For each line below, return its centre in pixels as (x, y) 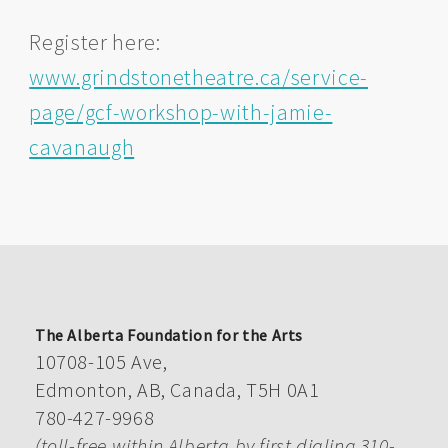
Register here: (95, 41)
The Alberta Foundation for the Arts (169, 334)
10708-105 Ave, (101, 361)
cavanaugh (82, 146)
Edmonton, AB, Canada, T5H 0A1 (177, 389)
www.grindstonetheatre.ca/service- (199, 76)
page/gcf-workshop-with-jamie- (181, 111)
